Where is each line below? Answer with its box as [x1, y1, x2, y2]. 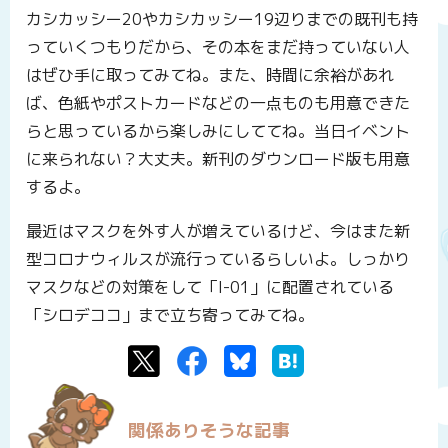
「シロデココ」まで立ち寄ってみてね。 [26, 303, 314, 326]
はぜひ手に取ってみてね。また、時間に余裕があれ [26, 63, 394, 86]
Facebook [208, 347, 284, 370]
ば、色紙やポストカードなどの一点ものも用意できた [26, 91, 410, 114]
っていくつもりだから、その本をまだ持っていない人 [26, 35, 410, 58]
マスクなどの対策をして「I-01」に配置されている [26, 275, 394, 298]
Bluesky [256, 347, 318, 370]
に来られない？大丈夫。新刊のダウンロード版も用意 [26, 147, 410, 170]
